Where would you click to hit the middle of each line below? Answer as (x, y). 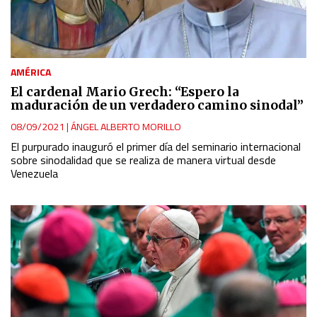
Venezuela (34, 173)
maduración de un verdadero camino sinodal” (157, 105)
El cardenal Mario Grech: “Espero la (125, 92)
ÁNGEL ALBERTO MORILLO (126, 126)
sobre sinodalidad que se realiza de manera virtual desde (143, 160)
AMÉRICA (31, 71)
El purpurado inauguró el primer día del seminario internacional (156, 146)
